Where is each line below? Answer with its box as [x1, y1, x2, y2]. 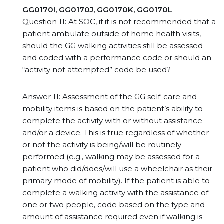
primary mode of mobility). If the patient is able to [22, 176, 210, 185]
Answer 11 [22, 92, 59, 101]
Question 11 [22, 17, 65, 26]
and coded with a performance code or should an [22, 53, 211, 62]
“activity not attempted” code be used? [22, 65, 171, 74]
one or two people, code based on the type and [22, 200, 205, 209]
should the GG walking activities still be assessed [22, 41, 203, 50]
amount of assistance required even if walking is [22, 212, 202, 221]
